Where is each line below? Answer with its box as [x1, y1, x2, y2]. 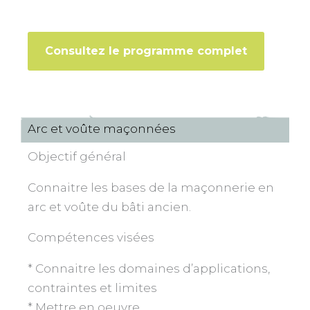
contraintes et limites [28, 280, 157, 295]
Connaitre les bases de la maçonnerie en [28, 180, 274, 194]
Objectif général [28, 149, 126, 163]
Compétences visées [28, 230, 154, 244]
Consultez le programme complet [45, 44, 247, 57]
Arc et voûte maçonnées [28, 121, 176, 136]
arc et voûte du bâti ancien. [28, 199, 191, 214]
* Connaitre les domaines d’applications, [28, 261, 270, 275]
